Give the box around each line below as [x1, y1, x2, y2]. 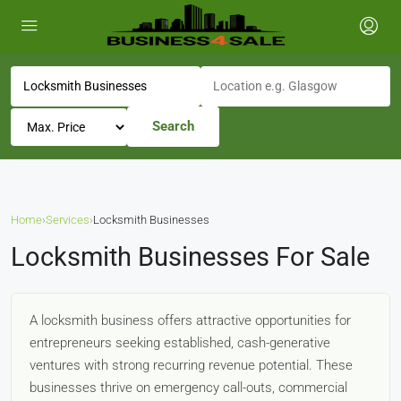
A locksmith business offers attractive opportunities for [30, 312, 351, 328]
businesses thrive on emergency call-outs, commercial [30, 380, 347, 396]
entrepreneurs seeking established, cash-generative [30, 335, 330, 351]
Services [46, 213, 90, 226]
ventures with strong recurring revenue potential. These [30, 357, 353, 373]
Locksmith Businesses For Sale [11, 242, 370, 272]
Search [152, 118, 194, 134]
